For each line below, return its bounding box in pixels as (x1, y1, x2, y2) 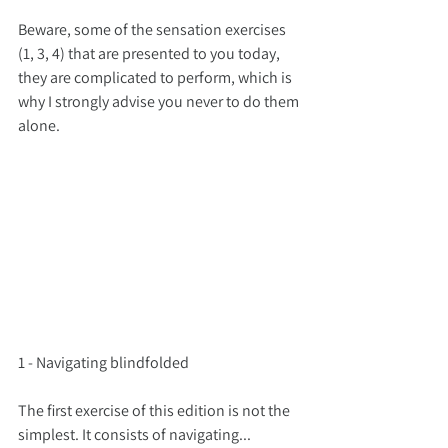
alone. (18, 115, 60, 136)
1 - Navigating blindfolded (18, 352, 189, 374)
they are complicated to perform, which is (18, 67, 295, 88)
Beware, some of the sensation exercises (18, 19, 289, 40)
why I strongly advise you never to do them (18, 91, 302, 112)
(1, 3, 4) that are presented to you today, (18, 43, 283, 64)
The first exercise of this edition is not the (18, 400, 293, 422)
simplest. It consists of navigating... (18, 424, 254, 446)
